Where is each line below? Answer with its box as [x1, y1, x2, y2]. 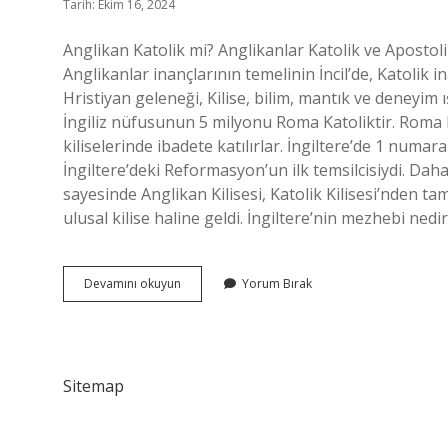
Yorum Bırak [242, 275, 312, 292]
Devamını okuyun [84, 275, 181, 292]
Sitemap [63, 375, 124, 397]
